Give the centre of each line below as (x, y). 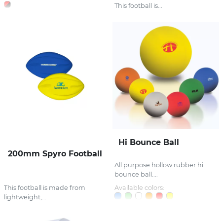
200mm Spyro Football (55, 153)
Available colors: (139, 187)
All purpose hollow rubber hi (159, 165)
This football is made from (45, 187)
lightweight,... (25, 197)
